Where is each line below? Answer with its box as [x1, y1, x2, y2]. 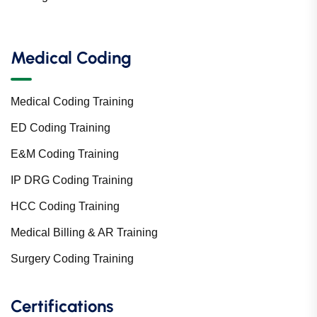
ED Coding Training [11, 122, 110, 134]
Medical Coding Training [11, 96, 134, 108]
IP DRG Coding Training [11, 174, 133, 187]
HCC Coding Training [11, 200, 120, 213]
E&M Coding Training [11, 148, 119, 161]
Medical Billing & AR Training [11, 226, 158, 239]
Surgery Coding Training [11, 253, 134, 265]
